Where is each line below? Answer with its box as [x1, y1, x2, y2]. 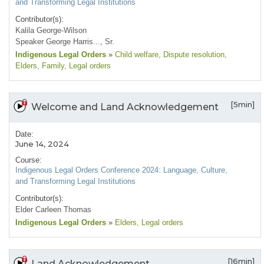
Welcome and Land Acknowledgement [31, 101, 219, 113]
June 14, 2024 [15, 139, 69, 149]
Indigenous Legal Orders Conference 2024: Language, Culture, [15, 166, 227, 175]
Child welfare [113, 50, 159, 60]
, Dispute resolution [159, 50, 225, 60]
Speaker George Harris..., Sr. [15, 37, 114, 47]
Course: [15, 156, 42, 165]
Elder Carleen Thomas [15, 205, 91, 214]
